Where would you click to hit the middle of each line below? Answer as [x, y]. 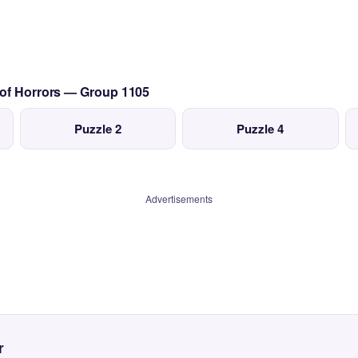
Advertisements [179, 199]
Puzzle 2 [97, 129]
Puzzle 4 [261, 129]
